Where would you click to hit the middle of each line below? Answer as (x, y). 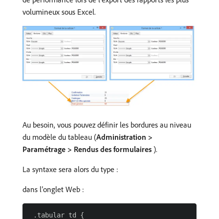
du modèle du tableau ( (59, 137)
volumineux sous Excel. (59, 12)
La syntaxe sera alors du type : (70, 169)
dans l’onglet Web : (53, 189)
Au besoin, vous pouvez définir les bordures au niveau (107, 124)
